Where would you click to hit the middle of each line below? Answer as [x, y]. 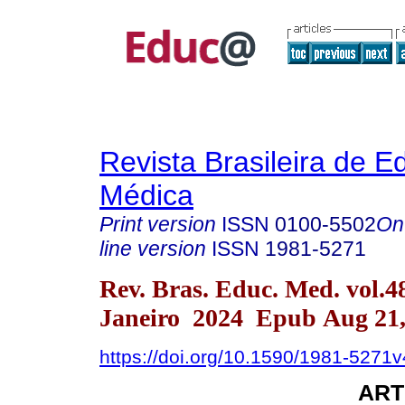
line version [153, 249]
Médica [146, 195]
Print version [158, 224]
